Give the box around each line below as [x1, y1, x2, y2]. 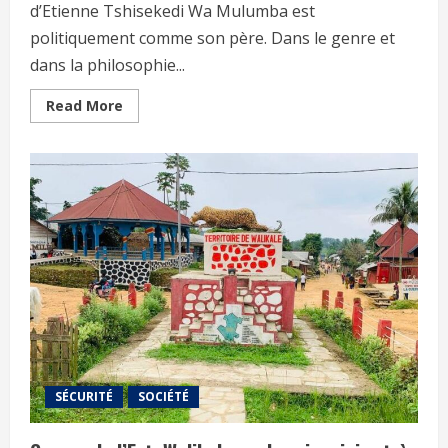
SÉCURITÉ [55, 387, 113, 405]
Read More [46, 95, 123, 115]
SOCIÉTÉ [138, 387, 189, 405]
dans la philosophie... [30, 53, 185, 76]
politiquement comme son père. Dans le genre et [30, 26, 395, 49]
